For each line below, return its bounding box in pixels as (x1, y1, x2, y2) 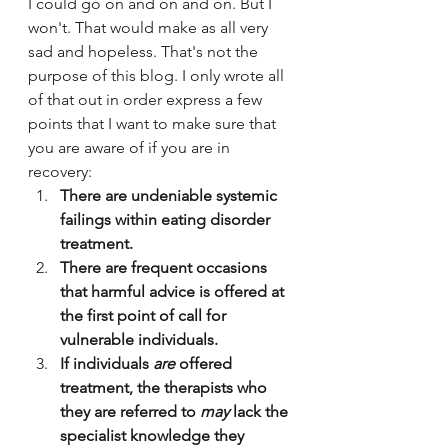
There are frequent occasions (60, 257, 271, 277)
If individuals (60, 353, 153, 373)
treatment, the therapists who (60, 377, 271, 397)
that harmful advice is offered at (60, 281, 288, 301)
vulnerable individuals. (60, 329, 218, 349)
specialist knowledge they (60, 425, 248, 445)
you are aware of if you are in (28, 137, 234, 157)
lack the (229, 401, 292, 421)
